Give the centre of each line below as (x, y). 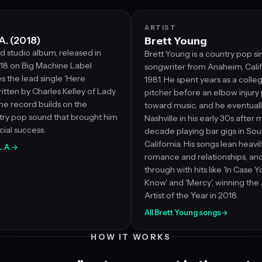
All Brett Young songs (183, 213)
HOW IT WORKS (131, 237)
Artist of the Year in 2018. (191, 195)
